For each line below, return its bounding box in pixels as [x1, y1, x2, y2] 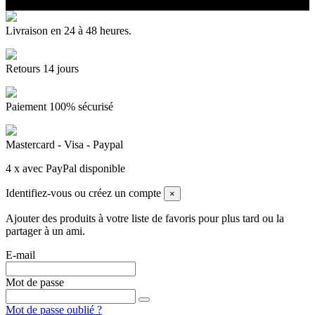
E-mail [6, 249, 35, 262]
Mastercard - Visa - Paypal [6, 139, 123, 151]
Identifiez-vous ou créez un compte [6, 187, 161, 200]
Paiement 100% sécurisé [6, 101, 113, 113]
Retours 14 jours [6, 63, 79, 75]
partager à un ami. [6, 225, 85, 238]
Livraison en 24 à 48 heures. [6, 25, 131, 37]
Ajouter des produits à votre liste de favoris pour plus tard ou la [6, 212, 284, 225]
